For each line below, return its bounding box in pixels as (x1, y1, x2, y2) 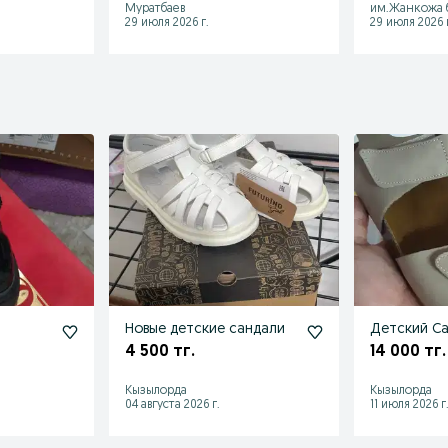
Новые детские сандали (125, 321, 286, 337)
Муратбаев (125, 2, 186, 15)
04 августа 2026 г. (125, 398, 221, 411)
